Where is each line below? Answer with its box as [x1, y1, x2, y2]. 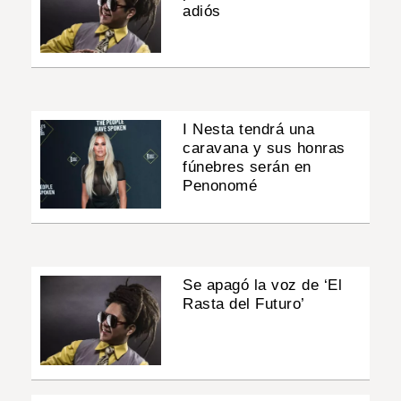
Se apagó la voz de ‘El [183, 277, 343, 294]
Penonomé [183, 177, 258, 195]
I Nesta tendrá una [183, 121, 315, 139]
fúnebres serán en [183, 158, 311, 176]
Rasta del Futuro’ [183, 295, 305, 313]
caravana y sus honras [183, 140, 346, 158]
